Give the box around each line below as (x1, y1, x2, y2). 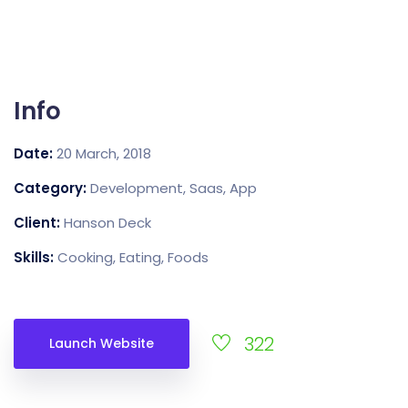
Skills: (14, 248, 57, 267)
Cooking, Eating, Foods (57, 248, 209, 267)
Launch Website (49, 334, 154, 352)
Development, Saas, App (90, 178, 257, 198)
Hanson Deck (64, 213, 151, 232)
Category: (14, 178, 90, 198)
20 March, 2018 (56, 144, 151, 163)
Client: (14, 213, 64, 232)
